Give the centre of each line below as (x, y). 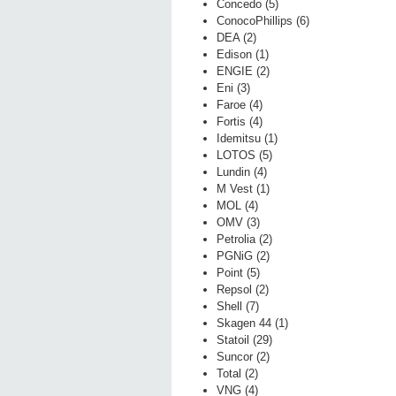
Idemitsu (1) (247, 139)
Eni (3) (233, 88)
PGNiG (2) (243, 256)
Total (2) (237, 374)
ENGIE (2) (243, 72)
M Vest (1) (243, 189)
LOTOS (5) (244, 156)
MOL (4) (237, 206)
